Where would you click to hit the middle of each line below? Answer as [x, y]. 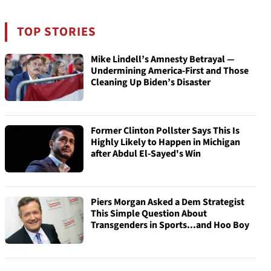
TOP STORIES [57, 32]
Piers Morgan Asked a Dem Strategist [168, 202]
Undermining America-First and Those [170, 71]
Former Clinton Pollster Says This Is [165, 131]
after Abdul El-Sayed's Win [146, 154]
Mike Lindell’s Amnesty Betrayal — [163, 59]
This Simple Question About [149, 214]
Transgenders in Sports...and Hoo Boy [170, 225]
